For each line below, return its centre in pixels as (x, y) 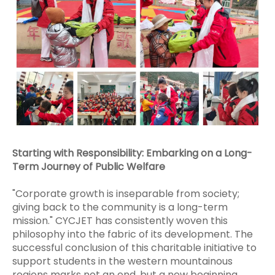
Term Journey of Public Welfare (89, 166)
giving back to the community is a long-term (120, 207)
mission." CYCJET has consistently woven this (120, 220)
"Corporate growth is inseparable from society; (126, 193)
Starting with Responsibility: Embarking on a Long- (132, 153)
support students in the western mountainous (122, 261)
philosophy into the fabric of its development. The (133, 234)
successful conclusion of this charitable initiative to (134, 247)
